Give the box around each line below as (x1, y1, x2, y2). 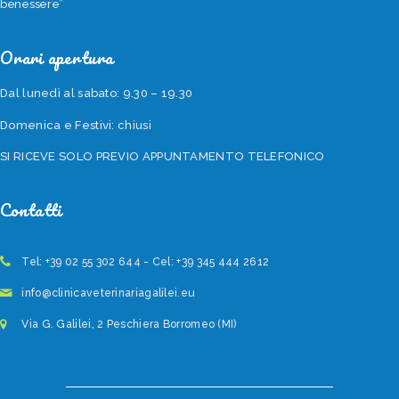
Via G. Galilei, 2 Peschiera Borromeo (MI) (21, 317, 237, 330)
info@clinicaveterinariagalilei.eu (21, 286, 196, 299)
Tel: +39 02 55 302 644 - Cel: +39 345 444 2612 (21, 256, 270, 269)
